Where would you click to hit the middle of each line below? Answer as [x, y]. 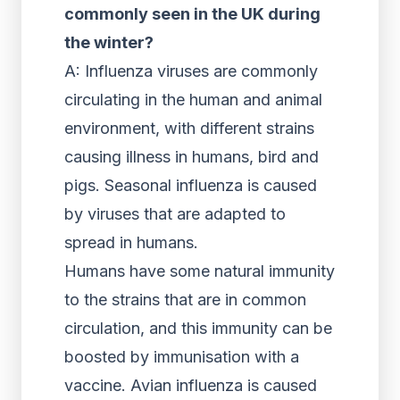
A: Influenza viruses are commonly [191, 71]
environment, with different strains [189, 128]
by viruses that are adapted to [175, 214]
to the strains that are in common [185, 300]
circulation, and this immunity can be [198, 328]
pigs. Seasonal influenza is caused [191, 185]
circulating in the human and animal [193, 100]
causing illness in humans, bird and [192, 157]
